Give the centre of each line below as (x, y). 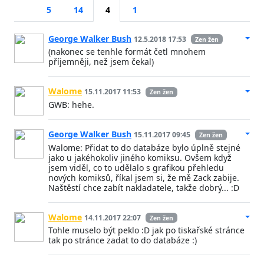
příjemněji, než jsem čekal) (101, 62)
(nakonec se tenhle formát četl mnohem (127, 52)
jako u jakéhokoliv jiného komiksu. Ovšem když (140, 157)
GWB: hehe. (71, 105)
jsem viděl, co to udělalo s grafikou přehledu (136, 167)
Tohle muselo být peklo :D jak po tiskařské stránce (146, 230)
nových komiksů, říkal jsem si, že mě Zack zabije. (144, 177)
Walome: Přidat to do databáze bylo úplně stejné (144, 147)
